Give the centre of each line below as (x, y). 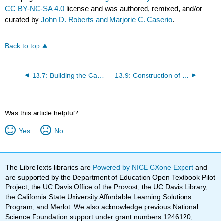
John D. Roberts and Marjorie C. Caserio (107, 19)
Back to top (23, 46)
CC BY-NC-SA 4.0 (35, 8)
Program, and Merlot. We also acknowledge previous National (102, 206)
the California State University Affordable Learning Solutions (99, 197)
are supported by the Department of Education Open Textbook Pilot (110, 177)
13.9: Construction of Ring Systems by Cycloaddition (185, 75)
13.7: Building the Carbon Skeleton (100, 75)
